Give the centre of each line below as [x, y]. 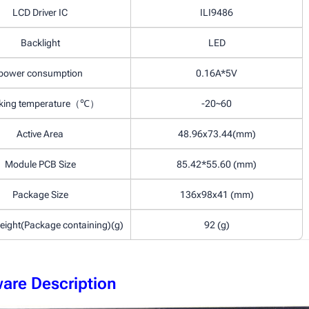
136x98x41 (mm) [217, 195]
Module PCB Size [40, 164]
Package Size [40, 195]
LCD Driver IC [40, 12]
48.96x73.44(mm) [217, 134]
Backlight [40, 43]
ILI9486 [217, 12]
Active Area [40, 134]
